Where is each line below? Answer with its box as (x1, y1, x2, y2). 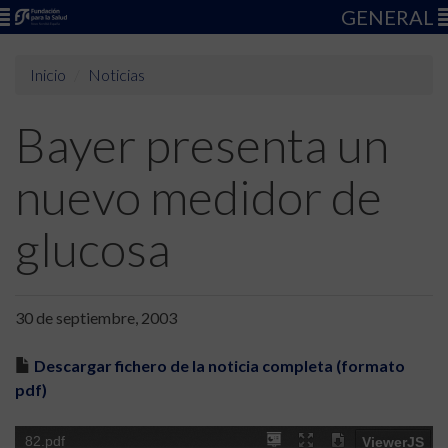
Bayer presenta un (15, 116, 389, 173)
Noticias (88, 65, 145, 84)
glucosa (15, 220, 171, 277)
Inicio (30, 65, 66, 84)
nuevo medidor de (15, 168, 382, 225)
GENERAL (341, 5, 438, 29)
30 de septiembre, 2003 (15, 308, 177, 327)
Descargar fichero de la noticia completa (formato (34, 356, 405, 375)
